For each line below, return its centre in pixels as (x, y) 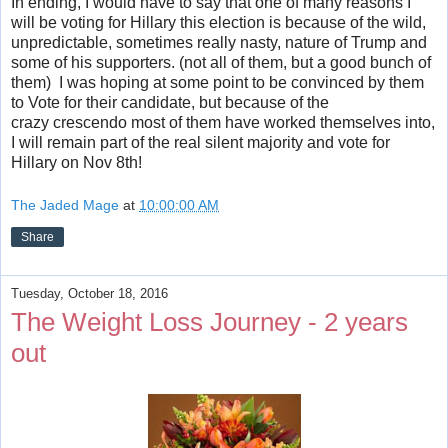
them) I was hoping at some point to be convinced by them (217, 82)
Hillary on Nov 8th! (82, 162)
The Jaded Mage (65, 205)
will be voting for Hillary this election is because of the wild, (218, 22)
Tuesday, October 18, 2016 (89, 294)
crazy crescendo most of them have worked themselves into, (223, 122)
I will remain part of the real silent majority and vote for (200, 142)
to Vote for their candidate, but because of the (170, 102)
